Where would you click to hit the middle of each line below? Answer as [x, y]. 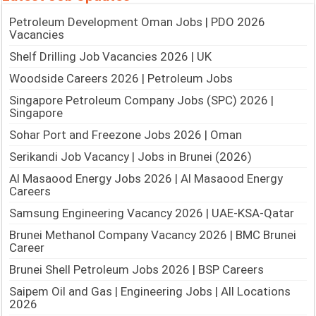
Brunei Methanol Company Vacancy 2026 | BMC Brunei [153, 235]
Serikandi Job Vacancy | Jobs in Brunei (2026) [131, 157]
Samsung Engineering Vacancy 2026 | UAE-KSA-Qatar [152, 213]
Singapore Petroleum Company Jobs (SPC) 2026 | [142, 101]
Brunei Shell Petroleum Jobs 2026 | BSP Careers [137, 270]
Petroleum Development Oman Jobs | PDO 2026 [138, 22]
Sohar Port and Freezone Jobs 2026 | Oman [126, 135]
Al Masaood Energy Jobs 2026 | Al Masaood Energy [146, 179]
